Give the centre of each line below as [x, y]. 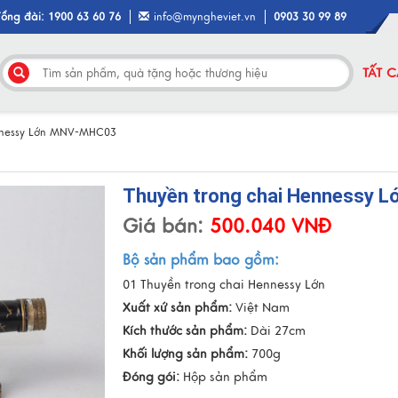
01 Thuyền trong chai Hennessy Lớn [224, 285]
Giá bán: [163, 226]
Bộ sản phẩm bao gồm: [201, 260]
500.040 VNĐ [268, 226]
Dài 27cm [277, 331]
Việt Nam [261, 308]
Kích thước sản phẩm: [185, 331]
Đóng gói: [151, 377]
